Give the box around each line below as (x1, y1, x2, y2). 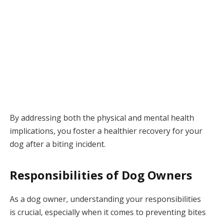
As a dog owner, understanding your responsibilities (10, 194, 201, 205)
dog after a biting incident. (10, 138, 106, 149)
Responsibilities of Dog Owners (10, 167, 192, 183)
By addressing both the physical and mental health (10, 112, 194, 123)
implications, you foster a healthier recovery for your (10, 125, 202, 136)
